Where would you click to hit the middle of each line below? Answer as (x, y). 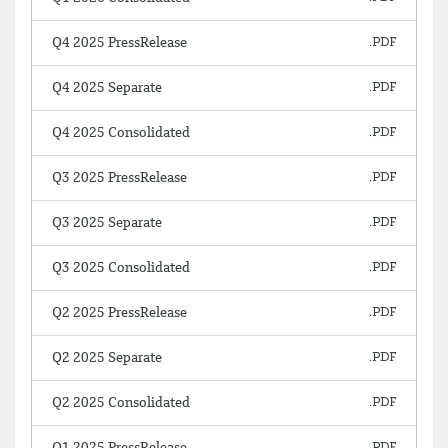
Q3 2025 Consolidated (121, 268)
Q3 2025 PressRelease (119, 178)
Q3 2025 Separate (107, 223)
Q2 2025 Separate (107, 358)
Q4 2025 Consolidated (121, 133)
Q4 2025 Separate (107, 88)
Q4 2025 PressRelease (119, 43)
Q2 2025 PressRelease (119, 313)
